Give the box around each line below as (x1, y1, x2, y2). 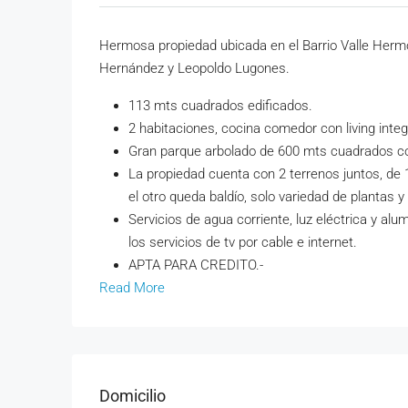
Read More (99, 279, 165, 296)
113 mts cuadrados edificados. (128, 97, 312, 114)
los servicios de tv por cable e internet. (128, 233, 357, 250)
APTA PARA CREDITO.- (128, 256, 263, 273)
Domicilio (99, 386, 166, 405)
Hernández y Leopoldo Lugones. (99, 59, 290, 76)
